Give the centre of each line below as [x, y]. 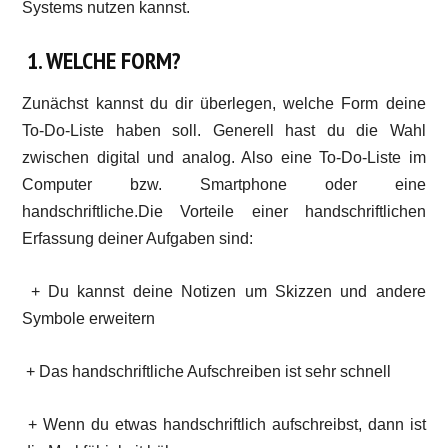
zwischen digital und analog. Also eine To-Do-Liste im [224, 157]
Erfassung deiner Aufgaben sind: [138, 238]
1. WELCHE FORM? [104, 60]
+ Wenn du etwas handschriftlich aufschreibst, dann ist [224, 424]
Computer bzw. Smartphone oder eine [224, 184]
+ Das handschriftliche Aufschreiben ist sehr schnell [207, 371]
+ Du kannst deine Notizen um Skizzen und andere [224, 291]
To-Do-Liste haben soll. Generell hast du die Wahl [224, 130]
